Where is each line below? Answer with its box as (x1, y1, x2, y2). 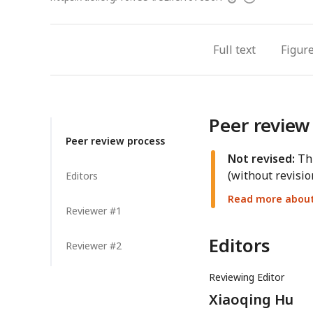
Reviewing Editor (209, 270, 284, 284)
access (226, 6, 256, 20)
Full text (213, 42, 256, 58)
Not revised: (228, 151, 295, 167)
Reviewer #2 (66, 239, 122, 253)
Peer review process (66, 134, 165, 148)
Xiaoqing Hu (209, 290, 293, 310)
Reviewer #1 (66, 204, 122, 218)
